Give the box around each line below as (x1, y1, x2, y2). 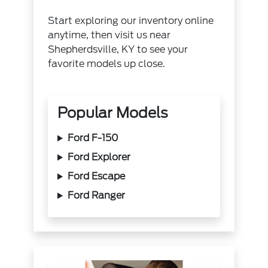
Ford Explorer (68, 151, 130, 163)
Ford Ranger (68, 190, 125, 202)
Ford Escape (68, 170, 125, 182)
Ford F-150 (68, 132, 118, 144)
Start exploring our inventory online (48, 15, 214, 27)
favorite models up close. (48, 58, 166, 70)
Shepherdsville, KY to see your (48, 44, 188, 56)
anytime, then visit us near (48, 29, 171, 41)
